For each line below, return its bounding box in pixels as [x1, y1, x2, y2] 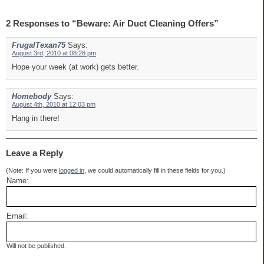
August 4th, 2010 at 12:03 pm [12, 101, 95, 108]
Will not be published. [6, 242, 66, 249]
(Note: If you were [6, 166, 59, 174]
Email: [6, 211, 28, 220]
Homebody [12, 92, 51, 101]
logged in [59, 166, 84, 174]
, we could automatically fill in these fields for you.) [84, 166, 226, 174]
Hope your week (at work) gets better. [12, 62, 139, 72]
